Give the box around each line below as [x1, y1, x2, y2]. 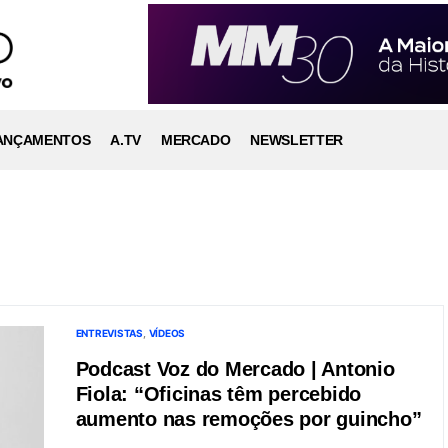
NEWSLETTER [250, 131, 343, 148]
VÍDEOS [148, 327, 185, 339]
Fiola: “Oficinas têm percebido [75, 383, 361, 405]
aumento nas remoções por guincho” [75, 408, 422, 430]
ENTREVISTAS [75, 327, 143, 339]
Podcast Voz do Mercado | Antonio [75, 358, 395, 380]
